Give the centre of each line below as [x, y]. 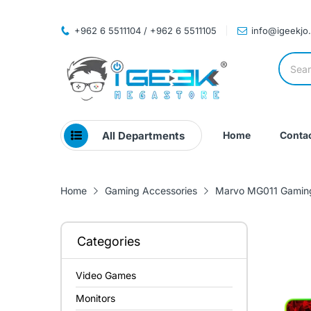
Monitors [95, 298]
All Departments [143, 135]
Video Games [106, 275]
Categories [109, 241]
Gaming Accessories [151, 191]
